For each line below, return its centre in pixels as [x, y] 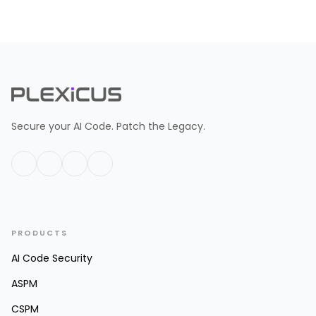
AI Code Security [52, 259]
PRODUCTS [39, 233]
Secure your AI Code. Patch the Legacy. [108, 127]
